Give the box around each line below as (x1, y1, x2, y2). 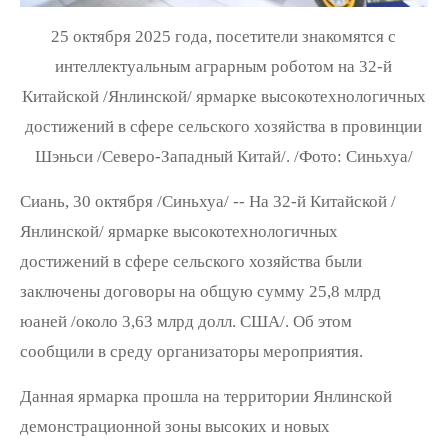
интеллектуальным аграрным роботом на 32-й (55, 56, 393, 76)
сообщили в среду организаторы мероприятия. (19, 341, 363, 361)
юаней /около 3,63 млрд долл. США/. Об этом (19, 311, 352, 331)
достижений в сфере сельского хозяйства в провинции (25, 116, 423, 136)
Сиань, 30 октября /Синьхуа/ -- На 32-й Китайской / (19, 191, 396, 211)
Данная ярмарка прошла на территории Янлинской (19, 386, 392, 406)
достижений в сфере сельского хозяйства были (19, 251, 362, 271)
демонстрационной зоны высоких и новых (19, 416, 330, 436)
